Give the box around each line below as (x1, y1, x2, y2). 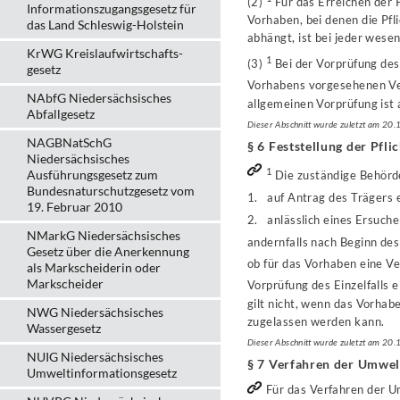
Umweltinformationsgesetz (27, 365, 177, 380)
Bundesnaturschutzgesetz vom (27, 183, 195, 198)
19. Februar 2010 (27, 199, 122, 214)
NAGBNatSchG (27, 135, 112, 150)
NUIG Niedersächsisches (27, 349, 163, 364)
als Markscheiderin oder (27, 260, 161, 275)
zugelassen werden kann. (247, 313, 385, 329)
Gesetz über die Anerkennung (27, 244, 189, 259)
